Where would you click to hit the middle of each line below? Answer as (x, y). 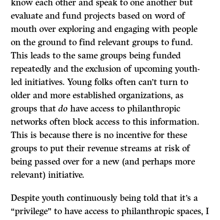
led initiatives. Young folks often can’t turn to (100, 82)
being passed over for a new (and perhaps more (103, 162)
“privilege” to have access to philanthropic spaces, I (110, 211)
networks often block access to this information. (105, 122)
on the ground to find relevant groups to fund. (102, 42)
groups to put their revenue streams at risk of (101, 149)
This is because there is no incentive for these (99, 135)
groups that (35, 109)
